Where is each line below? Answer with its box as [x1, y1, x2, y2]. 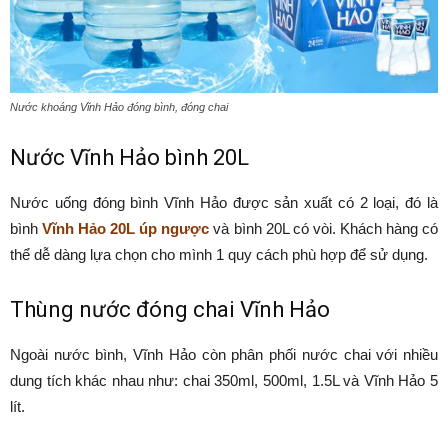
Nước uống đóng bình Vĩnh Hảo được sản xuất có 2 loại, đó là [10, 193, 438, 211]
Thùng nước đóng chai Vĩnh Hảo [10, 296, 330, 322]
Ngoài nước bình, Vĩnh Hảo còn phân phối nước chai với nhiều [10, 345, 438, 363]
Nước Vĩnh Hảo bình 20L [10, 144, 249, 170]
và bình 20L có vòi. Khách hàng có [209, 219, 439, 237]
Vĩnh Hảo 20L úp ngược [42, 219, 210, 237]
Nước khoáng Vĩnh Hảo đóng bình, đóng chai [10, 100, 228, 113]
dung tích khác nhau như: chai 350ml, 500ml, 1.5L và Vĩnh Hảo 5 [10, 371, 438, 389]
